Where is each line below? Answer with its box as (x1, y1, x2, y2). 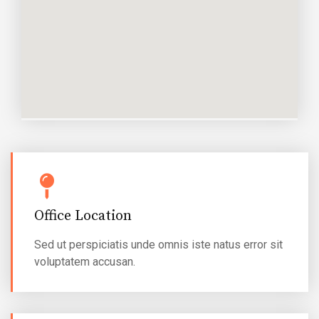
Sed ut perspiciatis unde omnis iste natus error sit (34, 237, 283, 251)
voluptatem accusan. (34, 254, 135, 268)
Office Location (34, 206, 132, 225)
